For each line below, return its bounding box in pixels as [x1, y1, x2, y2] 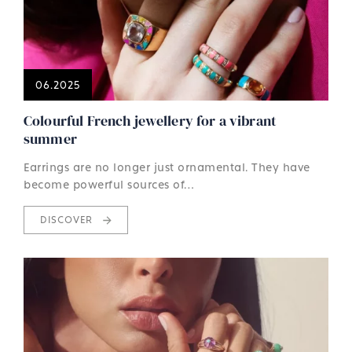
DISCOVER [40, 213, 96, 225]
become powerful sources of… [24, 177, 195, 191]
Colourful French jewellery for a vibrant [24, 110, 277, 130]
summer [24, 128, 77, 148]
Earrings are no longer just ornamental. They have [24, 159, 310, 174]
